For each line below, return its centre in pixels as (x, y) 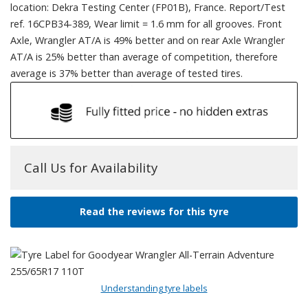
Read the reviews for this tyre (154, 212)
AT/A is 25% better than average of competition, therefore (144, 56)
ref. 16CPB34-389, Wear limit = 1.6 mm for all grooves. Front (146, 23)
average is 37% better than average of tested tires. (126, 73)
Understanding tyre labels (154, 288)
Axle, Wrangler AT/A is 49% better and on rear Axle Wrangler (147, 40)
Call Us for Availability (91, 168)
